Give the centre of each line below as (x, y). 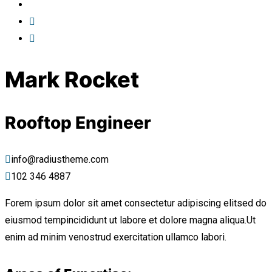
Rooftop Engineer (78, 123)
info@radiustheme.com (60, 160)
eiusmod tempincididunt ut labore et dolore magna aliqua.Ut (130, 220)
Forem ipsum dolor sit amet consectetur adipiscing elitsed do (136, 203)
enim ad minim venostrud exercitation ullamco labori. (116, 237)
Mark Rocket (72, 79)
